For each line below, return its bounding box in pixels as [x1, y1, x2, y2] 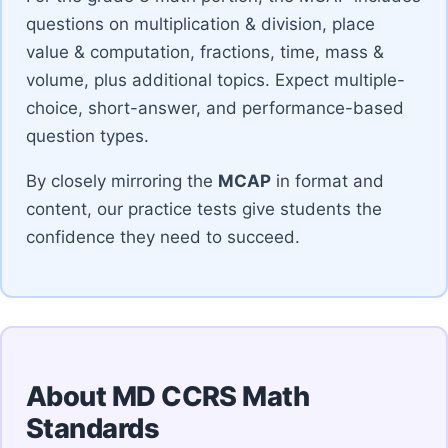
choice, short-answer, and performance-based [26, 97, 404, 118]
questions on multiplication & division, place [26, 13, 375, 34]
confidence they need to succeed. [26, 226, 300, 247]
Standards [26, 411, 160, 445]
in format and [271, 170, 384, 191]
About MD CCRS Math [26, 379, 310, 413]
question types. [26, 125, 149, 146]
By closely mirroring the [37, 170, 218, 191]
